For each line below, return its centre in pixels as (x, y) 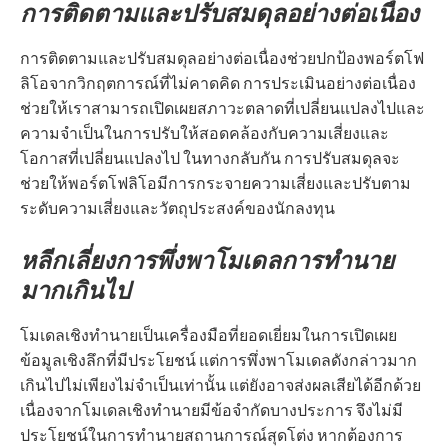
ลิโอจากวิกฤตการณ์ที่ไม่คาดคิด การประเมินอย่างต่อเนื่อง (218, 83)
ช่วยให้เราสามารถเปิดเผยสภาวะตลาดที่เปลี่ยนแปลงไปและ (222, 108)
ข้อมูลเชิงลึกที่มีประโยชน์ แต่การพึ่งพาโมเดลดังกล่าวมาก (218, 360)
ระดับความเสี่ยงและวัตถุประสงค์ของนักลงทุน (180, 208)
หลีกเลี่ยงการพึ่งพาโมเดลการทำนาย (207, 259)
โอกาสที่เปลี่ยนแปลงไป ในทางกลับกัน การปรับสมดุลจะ (210, 158)
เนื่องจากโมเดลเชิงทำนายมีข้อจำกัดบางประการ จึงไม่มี (211, 410)
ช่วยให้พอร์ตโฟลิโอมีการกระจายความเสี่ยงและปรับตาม (215, 183)
